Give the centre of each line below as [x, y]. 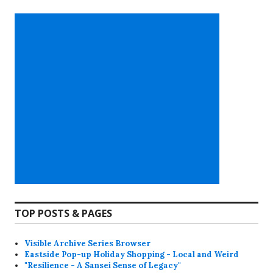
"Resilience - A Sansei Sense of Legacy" [103, 266]
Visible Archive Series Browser [88, 244]
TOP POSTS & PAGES [63, 214]
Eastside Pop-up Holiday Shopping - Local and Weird [132, 255]
